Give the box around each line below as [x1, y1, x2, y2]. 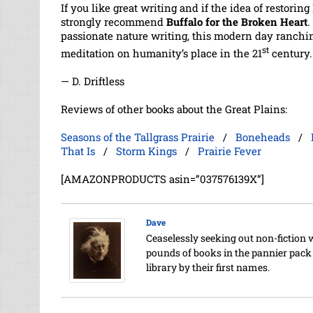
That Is [61, 143, 95, 158]
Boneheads [235, 129, 290, 144]
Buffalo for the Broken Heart [166, 14, 307, 29]
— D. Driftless [61, 73, 124, 88]
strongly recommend [61, 14, 166, 29]
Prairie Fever [198, 143, 261, 158]
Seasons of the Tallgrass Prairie [61, 129, 214, 144]
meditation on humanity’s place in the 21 [61, 45, 262, 60]
